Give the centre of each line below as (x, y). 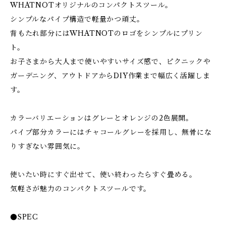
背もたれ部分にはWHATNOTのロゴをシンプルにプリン (106, 33)
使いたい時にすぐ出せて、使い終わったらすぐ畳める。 (103, 175)
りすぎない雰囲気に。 (48, 146)
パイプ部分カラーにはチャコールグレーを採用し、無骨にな (111, 132)
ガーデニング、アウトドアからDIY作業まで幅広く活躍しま (110, 76)
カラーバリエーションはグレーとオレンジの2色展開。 (102, 118)
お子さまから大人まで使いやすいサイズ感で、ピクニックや (110, 62)
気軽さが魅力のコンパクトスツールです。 (81, 189)
